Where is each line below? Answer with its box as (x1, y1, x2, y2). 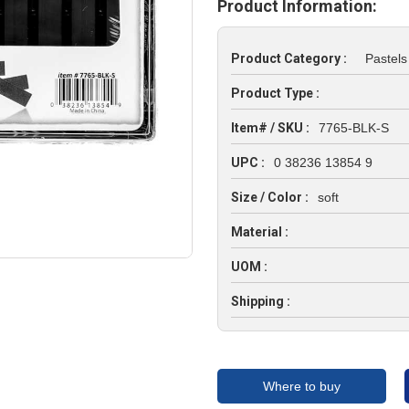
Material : (230, 225, 288, 239)
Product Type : (230, 86, 320, 100)
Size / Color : (230, 190, 309, 204)
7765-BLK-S (318, 121, 389, 135)
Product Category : (230, 51, 347, 66)
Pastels (364, 51, 407, 66)
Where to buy (262, 379, 341, 393)
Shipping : (230, 294, 290, 309)
